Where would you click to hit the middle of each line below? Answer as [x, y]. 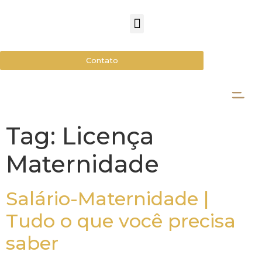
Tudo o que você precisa [121, 221]
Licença [108, 136]
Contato [102, 60]
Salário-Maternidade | [107, 199]
